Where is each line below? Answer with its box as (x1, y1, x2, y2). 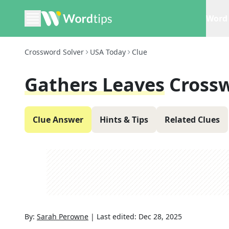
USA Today (90, 47, 126, 57)
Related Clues (165, 114, 220, 125)
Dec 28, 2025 (139, 212, 182, 221)
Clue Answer (33, 114, 83, 125)
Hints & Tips (100, 114, 148, 125)
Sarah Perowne (37, 212, 88, 221)
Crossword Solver (25, 47, 84, 57)
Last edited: (97, 212, 139, 221)
